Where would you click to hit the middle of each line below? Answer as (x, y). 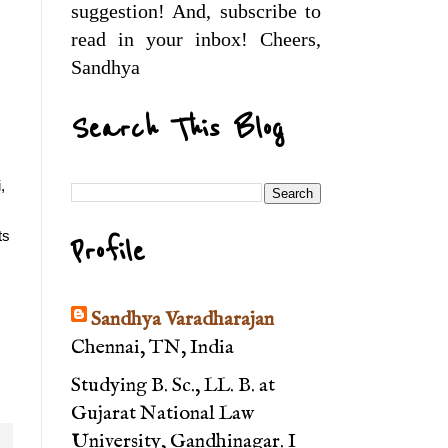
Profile (108, 252)
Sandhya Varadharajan (182, 320)
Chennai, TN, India (152, 348)
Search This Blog (177, 129)
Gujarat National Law (162, 414)
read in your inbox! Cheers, (196, 39)
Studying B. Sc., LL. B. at (173, 386)
